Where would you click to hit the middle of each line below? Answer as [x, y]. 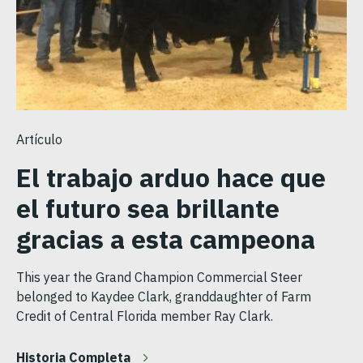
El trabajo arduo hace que [171, 178]
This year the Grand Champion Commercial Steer [159, 278]
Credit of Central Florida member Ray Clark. [145, 316]
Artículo [39, 140]
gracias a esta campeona [166, 239]
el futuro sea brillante [148, 209]
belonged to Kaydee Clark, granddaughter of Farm [164, 297]
